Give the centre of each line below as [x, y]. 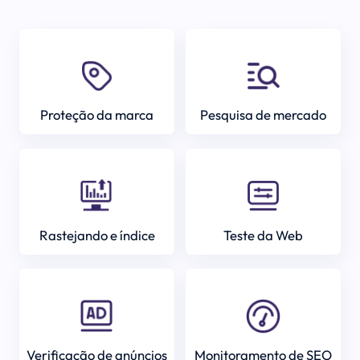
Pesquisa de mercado [263, 115]
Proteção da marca [97, 115]
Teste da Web [263, 235]
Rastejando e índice [97, 235]
